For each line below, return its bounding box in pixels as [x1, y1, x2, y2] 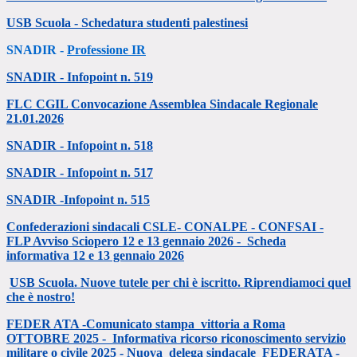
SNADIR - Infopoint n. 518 [6, 139, 153, 153]
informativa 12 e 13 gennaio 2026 [6, 249, 184, 263]
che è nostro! [6, 290, 75, 304]
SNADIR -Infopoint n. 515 [6, 193, 150, 207]
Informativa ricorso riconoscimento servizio [112, 331, 346, 346]
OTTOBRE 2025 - [6, 331, 112, 346]
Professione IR [67, 43, 146, 57]
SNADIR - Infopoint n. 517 [6, 166, 153, 180]
